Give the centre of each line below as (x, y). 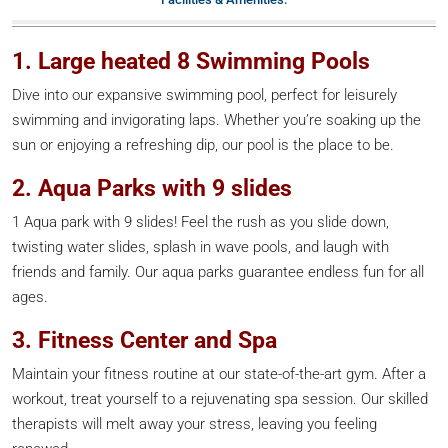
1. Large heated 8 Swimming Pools (194, 61)
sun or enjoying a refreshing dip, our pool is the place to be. (203, 145)
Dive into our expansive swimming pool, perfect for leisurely (204, 95)
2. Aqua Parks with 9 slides (152, 188)
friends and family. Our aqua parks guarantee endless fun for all (218, 272)
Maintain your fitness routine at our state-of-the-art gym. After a (219, 374)
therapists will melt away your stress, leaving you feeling (194, 424)
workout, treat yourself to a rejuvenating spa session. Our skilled (220, 399)
